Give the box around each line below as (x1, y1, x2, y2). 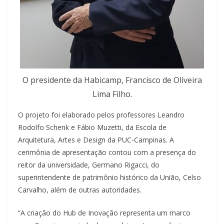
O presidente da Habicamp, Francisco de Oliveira (22, 74, 202, 85)
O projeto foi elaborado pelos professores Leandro (18, 109, 184, 119)
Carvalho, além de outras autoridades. (18, 184, 141, 194)
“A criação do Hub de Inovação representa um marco (18, 207, 190, 217)
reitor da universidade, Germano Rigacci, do (18, 159, 159, 169)
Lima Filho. (92, 88, 132, 99)
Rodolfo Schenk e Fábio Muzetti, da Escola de (18, 122, 166, 132)
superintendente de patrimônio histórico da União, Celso (18, 172, 201, 182)
